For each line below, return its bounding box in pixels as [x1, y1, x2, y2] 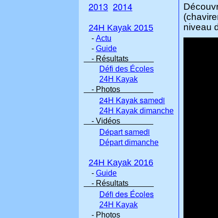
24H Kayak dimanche [99, 107, 174, 115]
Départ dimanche [99, 138, 159, 146]
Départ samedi [99, 126, 150, 137]
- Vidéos [84, 117, 153, 125]
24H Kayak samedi [99, 94, 165, 106]
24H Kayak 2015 [89, 23, 153, 33]
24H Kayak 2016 [89, 158, 153, 167]
